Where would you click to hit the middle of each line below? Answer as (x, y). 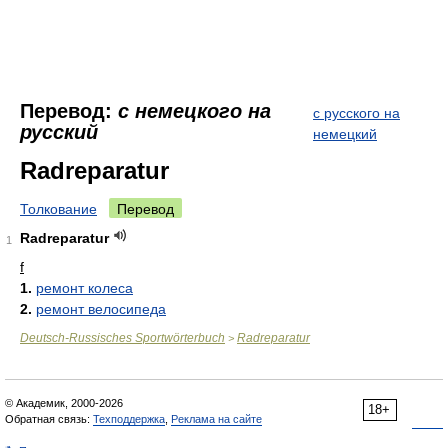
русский (59, 132)
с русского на (356, 113)
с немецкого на (194, 111)
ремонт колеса (84, 288)
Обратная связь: (49, 419)
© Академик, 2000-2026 (64, 403)
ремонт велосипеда (101, 309)
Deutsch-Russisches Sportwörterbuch (122, 338)
